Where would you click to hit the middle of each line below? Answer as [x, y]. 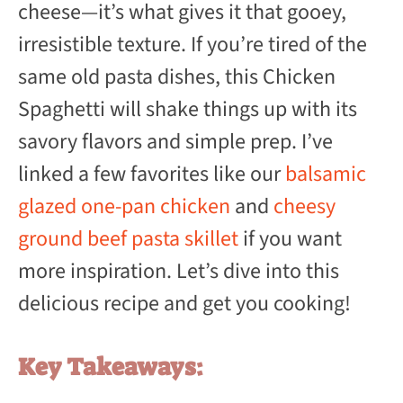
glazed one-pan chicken [124, 207]
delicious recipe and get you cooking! [184, 304]
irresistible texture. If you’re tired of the [193, 45]
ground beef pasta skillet [128, 239]
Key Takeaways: [111, 367]
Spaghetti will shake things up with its [188, 110]
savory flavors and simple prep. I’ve [175, 142]
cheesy [304, 207]
